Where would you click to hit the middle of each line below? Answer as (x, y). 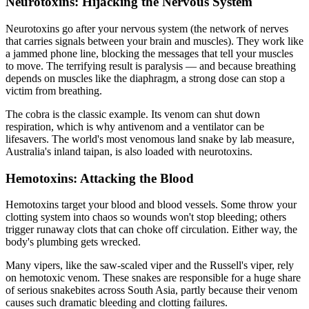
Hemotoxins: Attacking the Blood (100, 178)
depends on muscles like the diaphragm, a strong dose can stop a (145, 78)
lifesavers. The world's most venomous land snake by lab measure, (150, 139)
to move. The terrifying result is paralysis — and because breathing (151, 66)
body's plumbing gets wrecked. (73, 242)
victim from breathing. (54, 90)
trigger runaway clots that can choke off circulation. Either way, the (151, 230)
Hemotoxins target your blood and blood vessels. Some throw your (151, 205)
